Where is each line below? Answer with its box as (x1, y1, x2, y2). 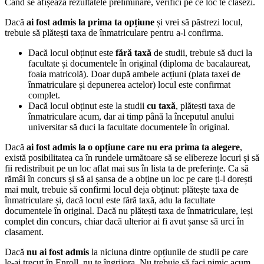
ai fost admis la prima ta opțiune (27, 17, 154, 28)
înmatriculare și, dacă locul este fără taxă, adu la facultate (5, 195, 215, 206)
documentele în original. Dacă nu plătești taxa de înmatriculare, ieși (5, 206, 253, 216)
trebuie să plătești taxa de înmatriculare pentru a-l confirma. (5, 28, 226, 38)
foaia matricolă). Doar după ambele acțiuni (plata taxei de (28, 69, 240, 80)
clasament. (5, 227, 44, 237)
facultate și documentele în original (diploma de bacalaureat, (28, 58, 250, 69)
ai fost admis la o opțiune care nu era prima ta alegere (27, 142, 240, 153)
